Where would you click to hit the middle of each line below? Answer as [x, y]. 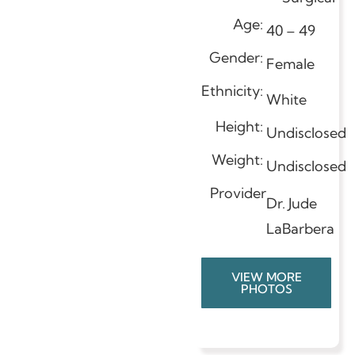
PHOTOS [266, 288]
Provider [238, 193]
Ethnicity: [234, 90]
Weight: [239, 159]
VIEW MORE [266, 277]
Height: [241, 126]
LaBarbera [300, 228]
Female [290, 63]
